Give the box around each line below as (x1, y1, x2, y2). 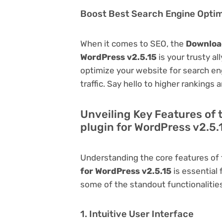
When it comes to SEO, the (80, 38, 186, 49)
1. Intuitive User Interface (80, 208, 194, 220)
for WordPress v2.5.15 (80, 166, 171, 176)
